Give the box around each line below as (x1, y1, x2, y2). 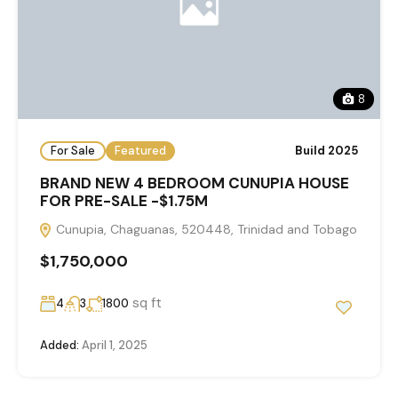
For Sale (51, 143, 95, 159)
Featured (115, 143, 166, 159)
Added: (40, 337, 79, 353)
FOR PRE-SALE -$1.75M (40, 190, 208, 211)
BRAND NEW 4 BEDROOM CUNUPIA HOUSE (40, 172, 349, 193)
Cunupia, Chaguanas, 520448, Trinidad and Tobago (52, 220, 357, 237)
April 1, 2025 (79, 337, 147, 353)
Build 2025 (295, 143, 358, 159)
